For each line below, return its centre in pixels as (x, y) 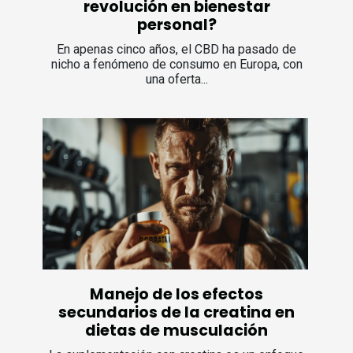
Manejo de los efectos (176, 294)
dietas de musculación (176, 331)
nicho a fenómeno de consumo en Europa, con (176, 64)
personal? (176, 24)
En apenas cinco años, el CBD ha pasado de (176, 49)
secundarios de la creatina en (176, 312)
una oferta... (176, 79)
